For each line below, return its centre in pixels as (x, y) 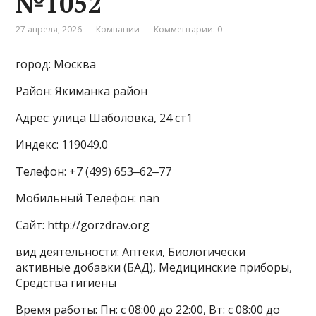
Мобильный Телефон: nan (88, 198)
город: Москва (56, 64)
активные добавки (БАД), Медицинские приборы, (154, 267)
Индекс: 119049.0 (62, 144)
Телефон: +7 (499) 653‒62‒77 (94, 171)
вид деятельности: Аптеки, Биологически (131, 251)
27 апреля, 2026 (49, 29)
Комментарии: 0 (188, 29)
